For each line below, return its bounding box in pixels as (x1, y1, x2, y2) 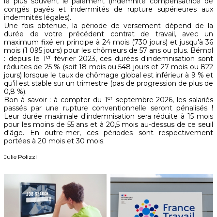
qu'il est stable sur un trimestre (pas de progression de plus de (4, 79, 213, 88)
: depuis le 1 (4, 54, 46, 63)
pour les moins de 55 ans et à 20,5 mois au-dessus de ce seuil (4, 120, 213, 129)
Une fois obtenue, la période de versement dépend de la (4, 21, 213, 31)
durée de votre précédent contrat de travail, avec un (4, 30, 213, 39)
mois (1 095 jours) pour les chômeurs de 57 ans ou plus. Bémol (4, 46, 213, 55)
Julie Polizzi (4, 153, 37, 161)
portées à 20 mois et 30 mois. (4, 137, 105, 146)
